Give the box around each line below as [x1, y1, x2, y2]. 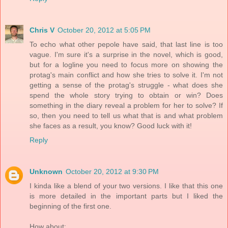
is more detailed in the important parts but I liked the [30, 191, 223, 200]
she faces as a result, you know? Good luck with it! [30, 121, 192, 130]
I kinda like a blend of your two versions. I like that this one [30, 181, 223, 190]
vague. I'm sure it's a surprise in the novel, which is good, [30, 50, 223, 59]
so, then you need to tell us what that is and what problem [30, 111, 223, 120]
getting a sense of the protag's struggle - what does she [30, 80, 223, 89]
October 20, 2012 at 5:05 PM [58, 25, 151, 34]
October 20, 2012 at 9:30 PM [66, 167, 159, 176]
